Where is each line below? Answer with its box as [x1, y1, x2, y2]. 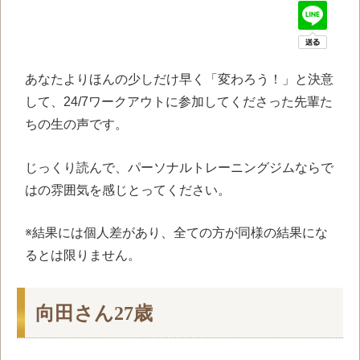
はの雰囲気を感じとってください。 [25, 182, 231, 197]
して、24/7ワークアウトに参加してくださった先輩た [25, 95, 333, 108]
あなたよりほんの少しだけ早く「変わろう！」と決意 [25, 72, 333, 86]
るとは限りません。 [25, 248, 141, 263]
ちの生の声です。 [25, 117, 128, 131]
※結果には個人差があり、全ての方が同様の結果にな [25, 226, 328, 240]
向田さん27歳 [35, 302, 153, 324]
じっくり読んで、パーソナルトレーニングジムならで [25, 160, 333, 174]
